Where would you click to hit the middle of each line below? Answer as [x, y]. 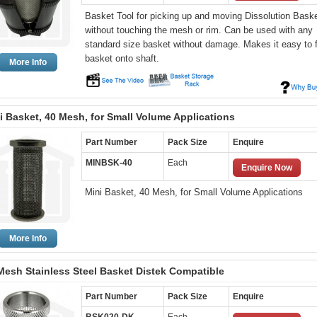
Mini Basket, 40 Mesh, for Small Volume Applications [194, 192]
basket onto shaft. [122, 58]
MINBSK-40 [109, 163]
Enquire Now [267, 168]
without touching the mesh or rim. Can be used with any [199, 30]
